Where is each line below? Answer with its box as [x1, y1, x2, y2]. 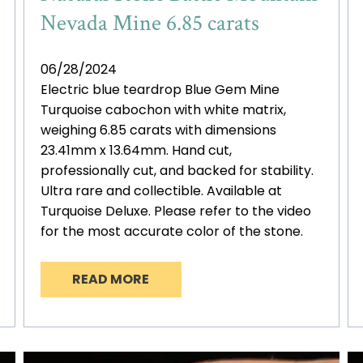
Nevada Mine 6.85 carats [40, 8, 259, 39]
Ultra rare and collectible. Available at [40, 181, 282, 201]
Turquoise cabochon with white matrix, [40, 100, 286, 120]
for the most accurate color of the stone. [40, 222, 303, 241]
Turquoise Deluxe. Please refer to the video [40, 202, 311, 221]
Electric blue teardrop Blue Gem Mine [40, 80, 280, 100]
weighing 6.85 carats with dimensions [40, 121, 276, 140]
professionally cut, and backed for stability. [40, 161, 314, 181]
